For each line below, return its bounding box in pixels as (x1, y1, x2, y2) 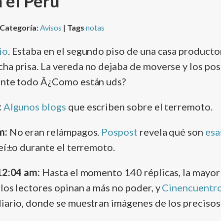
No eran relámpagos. (7, 126, 102, 138)
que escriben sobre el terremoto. (66, 101, 213, 113)
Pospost (101, 126, 138, 138)
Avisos (39, 23, 62, 33)
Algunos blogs (3, 101, 66, 113)
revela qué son (137, 126, 206, 138)
